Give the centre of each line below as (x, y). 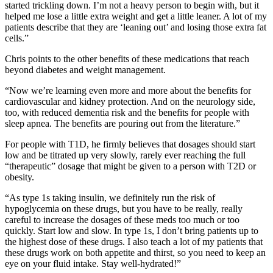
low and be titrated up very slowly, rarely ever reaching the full (125, 155)
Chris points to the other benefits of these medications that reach (127, 58)
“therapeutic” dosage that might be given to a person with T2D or (130, 166)
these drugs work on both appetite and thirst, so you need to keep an (135, 252)
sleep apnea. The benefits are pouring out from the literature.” (122, 123)
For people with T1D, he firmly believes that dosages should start (130, 144)
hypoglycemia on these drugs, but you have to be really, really (124, 208)
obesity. (19, 177)
